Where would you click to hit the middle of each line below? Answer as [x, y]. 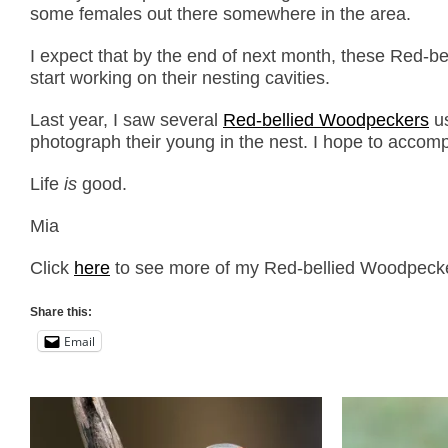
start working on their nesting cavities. [180, 78]
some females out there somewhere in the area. [220, 14]
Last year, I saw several [126, 120]
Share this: [61, 312]
